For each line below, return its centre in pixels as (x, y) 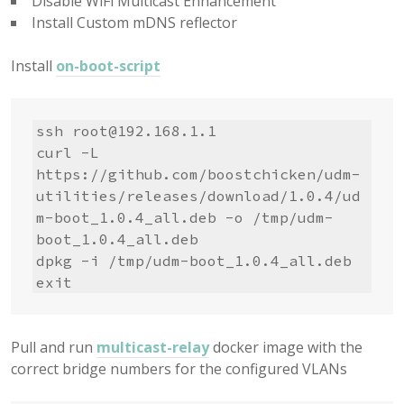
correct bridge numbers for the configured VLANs (179, 369)
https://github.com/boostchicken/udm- (198, 174)
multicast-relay (153, 348)
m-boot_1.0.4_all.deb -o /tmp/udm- (185, 218)
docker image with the (286, 348)
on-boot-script (108, 66)
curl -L (68, 153)
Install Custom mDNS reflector (134, 23)
